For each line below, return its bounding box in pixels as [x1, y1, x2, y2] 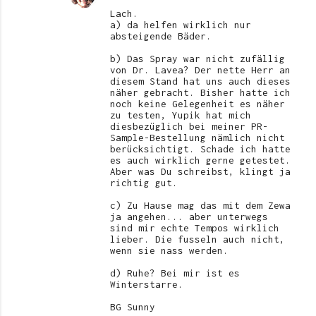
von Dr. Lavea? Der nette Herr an [110, 63, 291, 75]
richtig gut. [110, 176, 178, 188]
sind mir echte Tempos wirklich [110, 221, 279, 233]
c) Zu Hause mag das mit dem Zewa [110, 199, 291, 211]
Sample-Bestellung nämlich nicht [110, 131, 285, 143]
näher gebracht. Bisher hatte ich [110, 86, 291, 98]
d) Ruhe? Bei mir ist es [110, 267, 240, 279]
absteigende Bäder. [110, 30, 212, 42]
